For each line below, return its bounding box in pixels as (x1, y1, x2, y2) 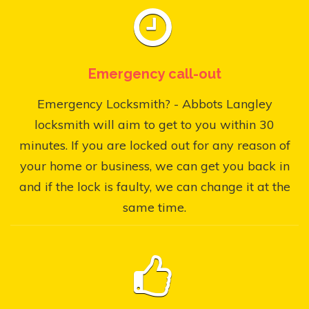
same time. (123, 199, 186, 215)
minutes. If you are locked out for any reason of (19, 137, 290, 153)
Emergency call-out (88, 65, 221, 82)
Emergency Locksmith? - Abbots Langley (37, 95, 272, 112)
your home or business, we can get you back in (19, 157, 290, 174)
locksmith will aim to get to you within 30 (34, 116, 275, 132)
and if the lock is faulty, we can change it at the (19, 178, 290, 195)
